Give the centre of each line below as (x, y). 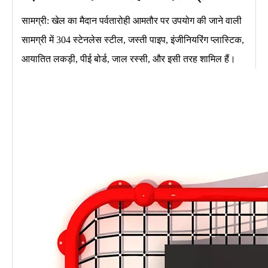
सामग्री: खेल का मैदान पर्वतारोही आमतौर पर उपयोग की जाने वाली (132, 20)
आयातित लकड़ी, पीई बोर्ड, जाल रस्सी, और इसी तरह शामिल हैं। (129, 59)
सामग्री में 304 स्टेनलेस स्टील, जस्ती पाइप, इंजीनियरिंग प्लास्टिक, (133, 39)
